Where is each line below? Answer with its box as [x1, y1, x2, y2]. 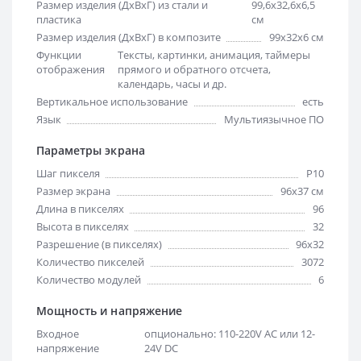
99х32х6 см [269, 29, 324, 44]
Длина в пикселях [36, 201, 124, 216]
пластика [36, 11, 81, 27]
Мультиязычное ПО [224, 111, 324, 127]
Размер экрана [36, 183, 110, 198]
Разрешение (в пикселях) [36, 236, 162, 251]
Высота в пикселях [36, 218, 129, 234]
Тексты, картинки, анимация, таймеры [118, 47, 310, 62]
